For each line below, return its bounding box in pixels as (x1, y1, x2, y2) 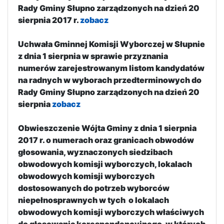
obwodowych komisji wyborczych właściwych (18, 206, 204, 217)
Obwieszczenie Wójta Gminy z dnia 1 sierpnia (18, 122, 196, 133)
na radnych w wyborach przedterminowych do (18, 74, 201, 85)
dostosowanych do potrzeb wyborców (18, 182, 169, 193)
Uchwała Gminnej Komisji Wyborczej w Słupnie (18, 38, 205, 49)
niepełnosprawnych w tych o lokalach (18, 194, 169, 205)
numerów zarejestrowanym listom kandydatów (18, 62, 204, 73)
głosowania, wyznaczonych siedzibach (18, 146, 172, 157)
